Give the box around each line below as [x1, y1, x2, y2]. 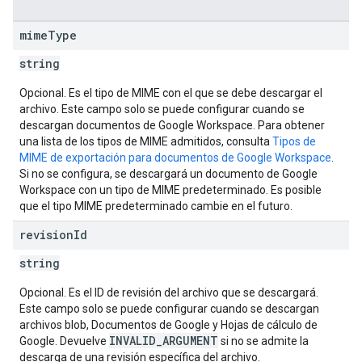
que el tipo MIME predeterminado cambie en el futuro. [19, 200, 293, 213]
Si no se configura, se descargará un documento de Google [19, 167, 318, 180]
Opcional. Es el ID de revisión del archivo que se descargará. [19, 286, 318, 299]
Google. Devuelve [19, 335, 109, 347]
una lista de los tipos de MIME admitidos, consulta [19, 135, 272, 148]
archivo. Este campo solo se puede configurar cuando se [19, 103, 305, 116]
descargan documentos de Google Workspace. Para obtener [19, 119, 325, 132]
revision [19, 227, 74, 242]
